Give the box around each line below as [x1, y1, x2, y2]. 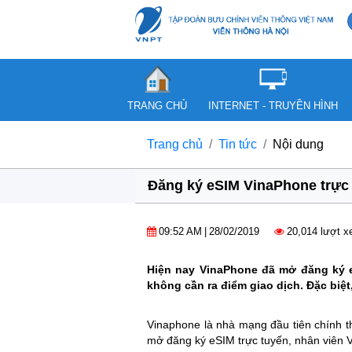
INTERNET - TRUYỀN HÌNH [208, 100, 338, 112]
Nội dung [273, 137, 324, 151]
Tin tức [218, 137, 257, 151]
